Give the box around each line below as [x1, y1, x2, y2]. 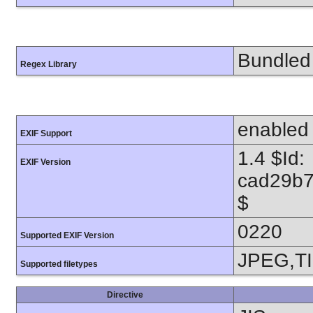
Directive [107, 289, 143, 300]
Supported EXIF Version [20, 230, 114, 240]
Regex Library [20, 59, 77, 70]
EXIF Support [20, 128, 72, 138]
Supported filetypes [20, 259, 98, 269]
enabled [238, 118, 309, 140]
